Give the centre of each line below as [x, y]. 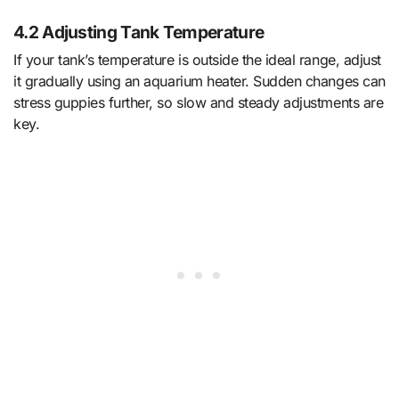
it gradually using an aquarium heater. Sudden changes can [199, 81]
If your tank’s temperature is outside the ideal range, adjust [197, 60]
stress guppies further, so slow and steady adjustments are [199, 103]
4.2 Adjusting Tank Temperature [139, 32]
